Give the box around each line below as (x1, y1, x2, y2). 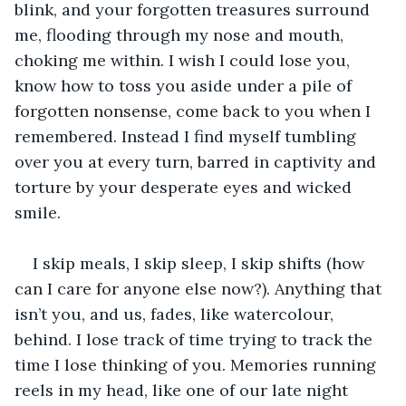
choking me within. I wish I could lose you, (14, 49, 354, 71)
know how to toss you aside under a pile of (14, 74, 356, 96)
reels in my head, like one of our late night (14, 379, 353, 401)
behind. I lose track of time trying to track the (14, 328, 377, 350)
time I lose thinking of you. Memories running (14, 353, 381, 375)
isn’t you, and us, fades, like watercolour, (14, 303, 338, 324)
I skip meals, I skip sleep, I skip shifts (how (33, 252, 369, 274)
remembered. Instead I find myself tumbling (14, 125, 361, 147)
